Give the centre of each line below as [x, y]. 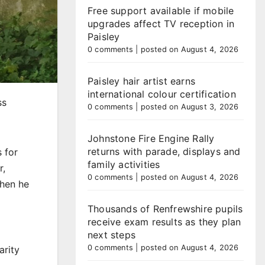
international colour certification [162, 94]
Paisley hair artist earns [141, 81]
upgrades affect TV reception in [161, 24]
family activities [124, 164]
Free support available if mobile [161, 11]
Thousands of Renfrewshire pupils [165, 209]
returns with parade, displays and [164, 151]
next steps [112, 235]
